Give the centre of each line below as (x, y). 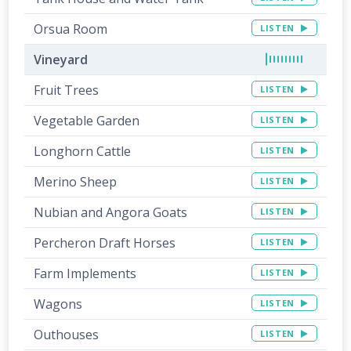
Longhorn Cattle (83, 151)
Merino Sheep (76, 181)
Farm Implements (85, 273)
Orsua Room (71, 29)
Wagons (58, 304)
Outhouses (67, 334)
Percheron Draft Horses (105, 242)
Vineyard (61, 59)
